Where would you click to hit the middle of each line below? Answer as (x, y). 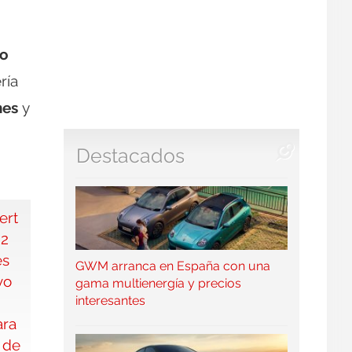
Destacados (130, 156)
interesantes (110, 301)
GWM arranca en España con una (172, 266)
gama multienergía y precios (158, 284)
